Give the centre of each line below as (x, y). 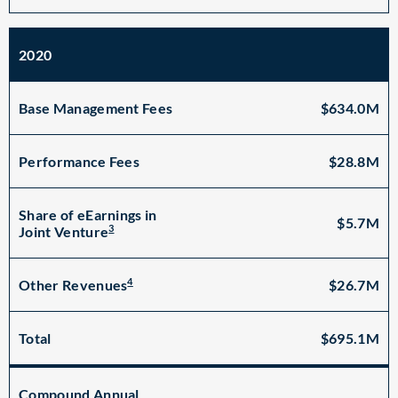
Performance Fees (80, 161)
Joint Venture (64, 232)
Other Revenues (73, 285)
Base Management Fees (96, 108)
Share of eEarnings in (88, 215)
